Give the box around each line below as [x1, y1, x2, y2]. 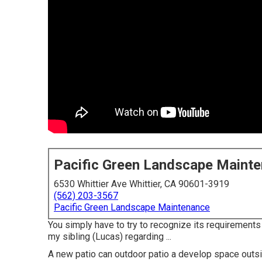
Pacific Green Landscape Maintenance [54, 202, 210, 213]
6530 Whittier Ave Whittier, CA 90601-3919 [54, 178, 229, 189]
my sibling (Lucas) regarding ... [48, 231, 171, 242]
